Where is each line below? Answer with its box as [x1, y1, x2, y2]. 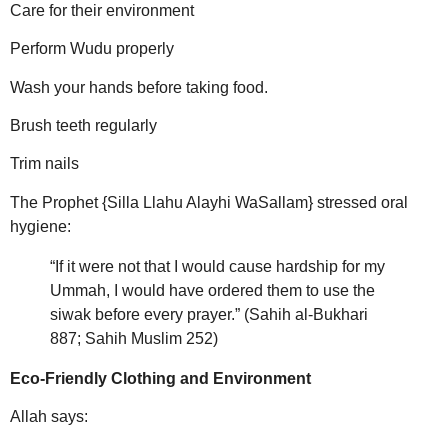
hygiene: [10, 217, 71, 235]
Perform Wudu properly [10, 40, 174, 58]
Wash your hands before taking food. [10, 78, 268, 96]
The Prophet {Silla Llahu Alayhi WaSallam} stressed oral [10, 193, 408, 211]
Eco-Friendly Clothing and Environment [10, 369, 311, 387]
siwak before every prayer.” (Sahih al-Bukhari [50, 305, 368, 323]
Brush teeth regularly [10, 117, 157, 134]
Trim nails [10, 155, 79, 173]
